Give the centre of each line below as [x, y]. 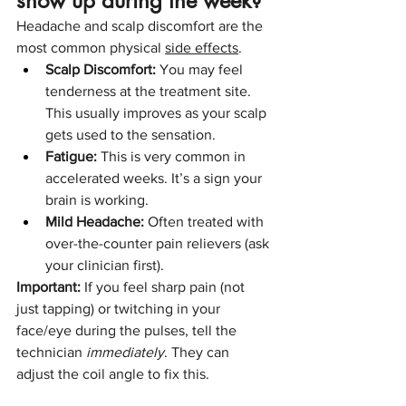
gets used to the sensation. [130, 134]
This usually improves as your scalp [158, 112]
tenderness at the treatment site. [150, 91]
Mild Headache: [95, 221]
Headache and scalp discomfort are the [141, 25]
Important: [48, 286]
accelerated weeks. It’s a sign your [155, 178]
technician [51, 352]
